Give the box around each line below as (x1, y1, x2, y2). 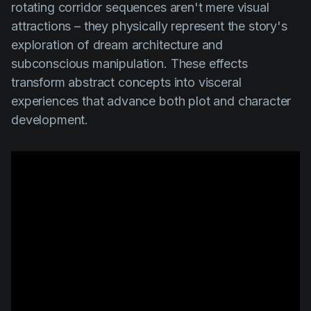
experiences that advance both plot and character (11, 93, 292, 108)
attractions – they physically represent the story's (11, 18, 287, 33)
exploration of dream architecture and (11, 37, 224, 52)
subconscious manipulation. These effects (11, 56, 248, 71)
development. (11, 112, 89, 127)
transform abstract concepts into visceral (11, 74, 242, 90)
